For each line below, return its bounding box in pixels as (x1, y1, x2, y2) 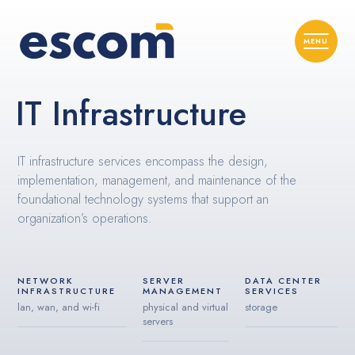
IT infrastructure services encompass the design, (17, 152, 269, 170)
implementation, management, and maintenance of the (17, 171, 297, 189)
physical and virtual (142, 300, 228, 315)
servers (142, 314, 173, 329)
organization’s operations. (17, 209, 153, 227)
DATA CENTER (244, 274, 322, 287)
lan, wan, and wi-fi (17, 300, 101, 315)
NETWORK (17, 274, 74, 287)
